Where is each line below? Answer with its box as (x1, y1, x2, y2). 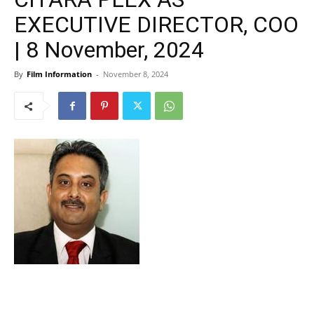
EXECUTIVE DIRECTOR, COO (14, 11, 299, 38)
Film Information (27, 69, 92, 79)
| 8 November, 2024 (14, 36, 204, 63)
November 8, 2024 (103, 69, 168, 79)
